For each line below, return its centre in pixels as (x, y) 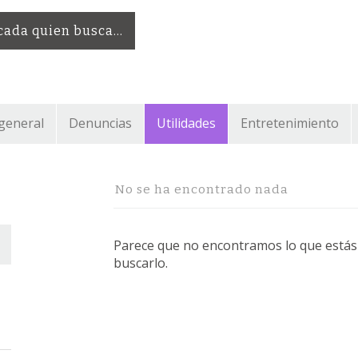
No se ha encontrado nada (201, 189)
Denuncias (100, 123)
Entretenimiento (290, 123)
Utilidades (186, 123)
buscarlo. (140, 263)
